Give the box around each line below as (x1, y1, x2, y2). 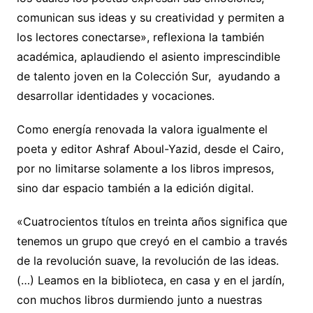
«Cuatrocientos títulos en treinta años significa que (16, 214, 287, 229)
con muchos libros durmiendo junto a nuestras (16, 293, 262, 307)
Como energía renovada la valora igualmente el (16, 122, 268, 137)
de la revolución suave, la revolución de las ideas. (16, 254, 279, 268)
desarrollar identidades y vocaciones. (16, 89, 218, 103)
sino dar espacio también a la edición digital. (16, 181, 254, 196)
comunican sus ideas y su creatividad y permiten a (16, 10, 284, 25)
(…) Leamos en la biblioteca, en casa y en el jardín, (16, 273, 284, 288)
